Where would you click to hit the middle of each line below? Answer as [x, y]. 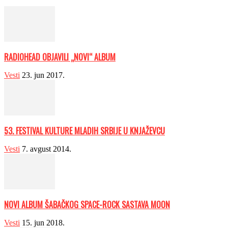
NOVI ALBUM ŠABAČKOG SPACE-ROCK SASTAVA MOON [87, 205]
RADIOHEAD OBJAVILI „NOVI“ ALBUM [60, 57]
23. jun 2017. [43, 75]
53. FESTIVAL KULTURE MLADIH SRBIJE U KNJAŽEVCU [84, 131]
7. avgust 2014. [47, 149]
